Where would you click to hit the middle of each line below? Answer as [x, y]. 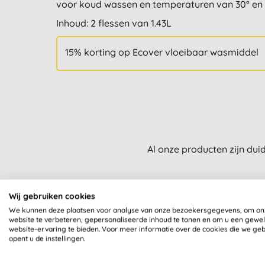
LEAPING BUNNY [192, 238]
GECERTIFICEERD [192, 250]
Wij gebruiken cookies [52, 196]
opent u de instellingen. [47, 238]
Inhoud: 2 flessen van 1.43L [114, 23]
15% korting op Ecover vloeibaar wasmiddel [161, 52]
